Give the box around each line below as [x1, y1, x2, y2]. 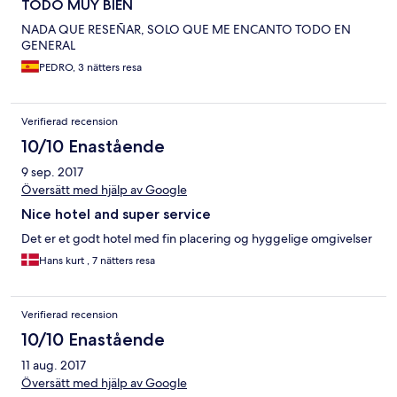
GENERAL [21, 37, 75, 54]
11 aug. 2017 [21, 357, 86, 374]
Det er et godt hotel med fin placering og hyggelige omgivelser [21, 230, 372, 247]
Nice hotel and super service [21, 206, 211, 223]
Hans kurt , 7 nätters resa [39, 253, 155, 269]
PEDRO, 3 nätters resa [39, 60, 142, 75]
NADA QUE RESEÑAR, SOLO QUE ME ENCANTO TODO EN [21, 21, 351, 38]
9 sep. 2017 [21, 164, 83, 181]
